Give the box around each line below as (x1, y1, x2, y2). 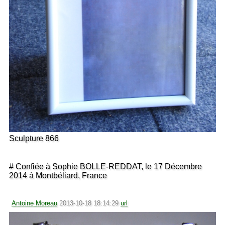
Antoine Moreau (12, 199, 57, 207)
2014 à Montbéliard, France (9, 171, 107, 180)
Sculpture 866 (9, 134, 59, 143)
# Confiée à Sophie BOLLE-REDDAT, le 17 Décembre (9, 162, 202, 171)
